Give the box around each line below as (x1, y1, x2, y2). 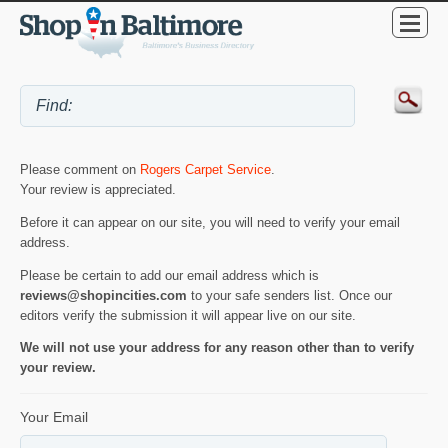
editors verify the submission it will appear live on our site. (20, 307, 356, 323)
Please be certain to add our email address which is (20, 267, 319, 283)
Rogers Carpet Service (140, 161, 271, 177)
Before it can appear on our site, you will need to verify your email (20, 214, 400, 230)
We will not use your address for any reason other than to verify (20, 340, 414, 356)
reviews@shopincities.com (20, 287, 187, 303)
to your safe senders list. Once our (187, 287, 392, 303)
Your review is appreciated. (20, 181, 176, 197)
